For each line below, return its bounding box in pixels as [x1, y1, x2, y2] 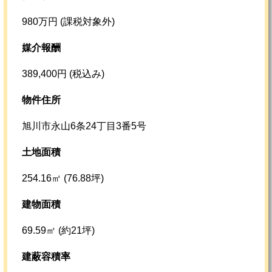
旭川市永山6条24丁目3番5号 [22, 120, 146, 131]
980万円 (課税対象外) [22, 16, 115, 27]
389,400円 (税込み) [22, 68, 104, 79]
